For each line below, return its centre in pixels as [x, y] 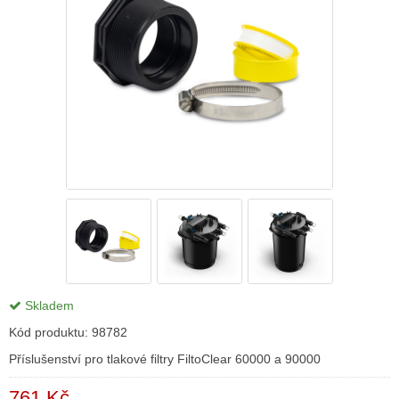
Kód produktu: [50, 332]
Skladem [48, 305]
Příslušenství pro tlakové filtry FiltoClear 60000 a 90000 [165, 359]
